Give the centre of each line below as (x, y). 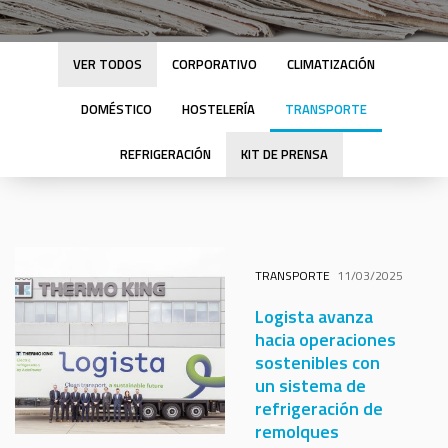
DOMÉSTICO (116, 109)
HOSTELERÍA (218, 109)
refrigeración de (319, 408)
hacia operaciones (325, 339)
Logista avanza (314, 316)
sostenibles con (317, 362)
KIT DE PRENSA (284, 154)
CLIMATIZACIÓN (331, 64)
